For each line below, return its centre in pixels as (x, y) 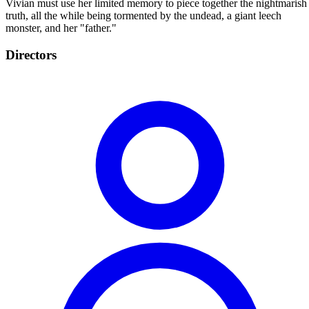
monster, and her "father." (61, 28)
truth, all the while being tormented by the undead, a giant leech (143, 15)
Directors (31, 54)
